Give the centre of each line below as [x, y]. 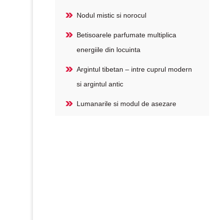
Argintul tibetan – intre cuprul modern [135, 69]
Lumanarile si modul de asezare [127, 104]
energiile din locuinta [109, 50]
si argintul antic [100, 84]
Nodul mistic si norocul [112, 15]
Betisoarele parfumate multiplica [127, 35]
